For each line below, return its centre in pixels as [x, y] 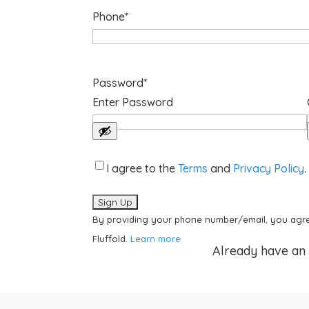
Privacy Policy [269, 168]
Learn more [156, 238]
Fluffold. [112, 238]
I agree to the [142, 168]
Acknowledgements [142, 167]
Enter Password [133, 102]
